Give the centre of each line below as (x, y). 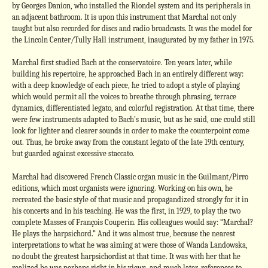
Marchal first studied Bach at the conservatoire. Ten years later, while (122, 63)
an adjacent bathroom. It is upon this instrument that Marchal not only (124, 17)
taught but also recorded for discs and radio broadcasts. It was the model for (132, 28)
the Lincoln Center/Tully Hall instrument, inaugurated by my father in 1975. (133, 39)
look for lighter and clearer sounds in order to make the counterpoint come (130, 131)
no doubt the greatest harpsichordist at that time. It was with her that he (126, 256)
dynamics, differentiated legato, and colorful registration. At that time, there (133, 108)
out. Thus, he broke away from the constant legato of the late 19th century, (128, 142)
